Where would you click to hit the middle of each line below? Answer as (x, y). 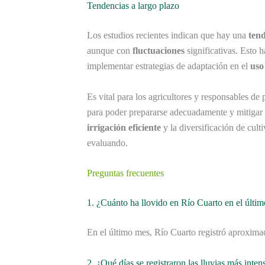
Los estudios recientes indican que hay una (168, 35)
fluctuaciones (159, 51)
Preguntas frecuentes (125, 173)
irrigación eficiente (124, 127)
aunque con (110, 51)
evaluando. (107, 143)
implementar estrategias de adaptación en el (169, 66)
